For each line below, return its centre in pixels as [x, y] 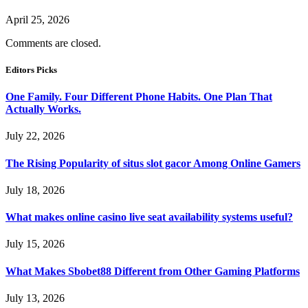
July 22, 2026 [35, 136]
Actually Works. [43, 109]
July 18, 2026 [35, 190]
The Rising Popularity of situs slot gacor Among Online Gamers [153, 163]
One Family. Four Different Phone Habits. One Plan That [139, 96]
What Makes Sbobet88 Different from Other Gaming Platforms [153, 271]
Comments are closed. [53, 43]
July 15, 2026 [35, 244]
